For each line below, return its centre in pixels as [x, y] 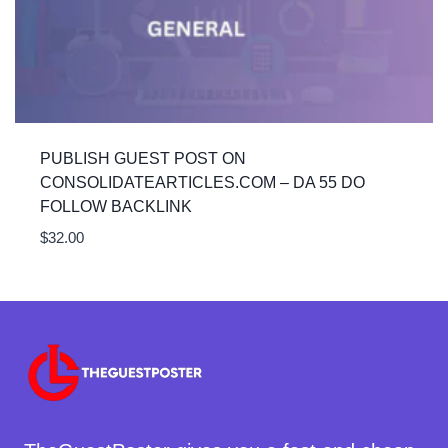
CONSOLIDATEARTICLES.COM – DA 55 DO [202, 182]
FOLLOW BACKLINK [115, 206]
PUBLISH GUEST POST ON [142, 158]
